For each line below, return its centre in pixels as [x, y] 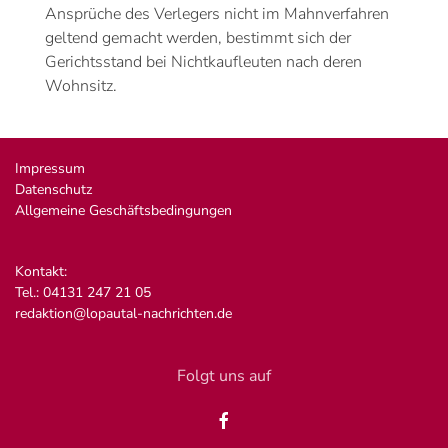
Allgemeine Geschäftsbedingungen [123, 210]
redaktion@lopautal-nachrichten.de [123, 313]
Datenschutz [55, 189]
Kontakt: [41, 271]
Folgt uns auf [224, 376]
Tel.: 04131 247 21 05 [83, 292]
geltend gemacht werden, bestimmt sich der [198, 38]
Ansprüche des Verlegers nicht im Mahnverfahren [217, 14]
